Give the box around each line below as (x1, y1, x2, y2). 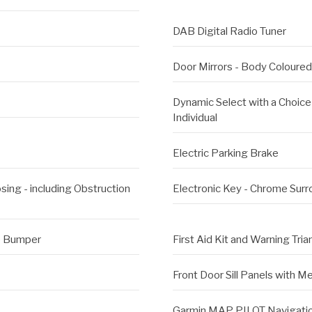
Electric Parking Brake (172, 147, 279, 160)
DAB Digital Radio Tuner (172, 25, 286, 38)
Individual (172, 111, 217, 125)
